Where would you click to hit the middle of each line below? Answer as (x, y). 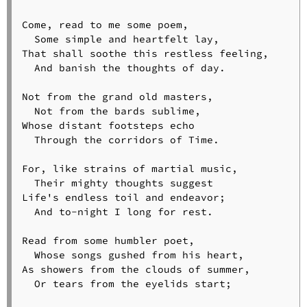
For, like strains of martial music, (130, 168)
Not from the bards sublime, (111, 111)
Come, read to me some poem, (105, 24)
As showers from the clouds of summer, (136, 269)
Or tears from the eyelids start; (126, 283)
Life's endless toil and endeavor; (123, 197)
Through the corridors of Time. (120, 139)
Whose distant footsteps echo (108, 125)
